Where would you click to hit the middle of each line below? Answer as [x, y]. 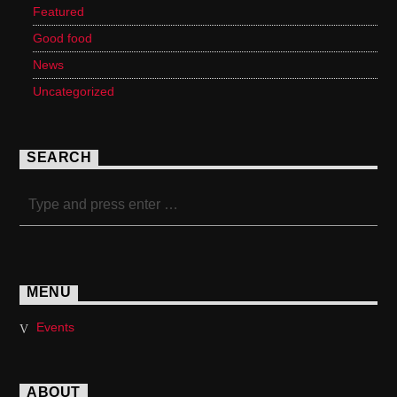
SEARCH [59, 158]
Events [55, 327]
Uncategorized [74, 91]
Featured [59, 11]
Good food [63, 38]
